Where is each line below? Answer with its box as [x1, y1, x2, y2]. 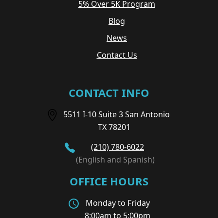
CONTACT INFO [69, 85, 149, 100]
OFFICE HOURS [70, 173, 148, 188]
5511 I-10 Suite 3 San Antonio [63, 109, 172, 120]
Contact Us [96, 49, 137, 60]
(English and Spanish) [75, 154, 155, 165]
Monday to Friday [85, 197, 150, 208]
